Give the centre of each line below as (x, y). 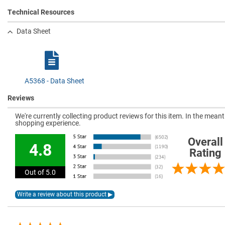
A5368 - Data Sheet (54, 81)
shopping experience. (48, 123)
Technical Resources (41, 12)
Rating (205, 153)
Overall (205, 142)
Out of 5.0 (40, 173)
